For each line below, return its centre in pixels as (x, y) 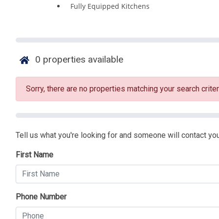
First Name (34, 154)
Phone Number (41, 197)
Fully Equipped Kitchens (110, 6)
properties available (82, 60)
